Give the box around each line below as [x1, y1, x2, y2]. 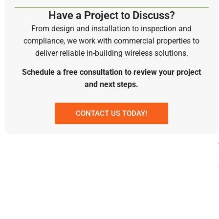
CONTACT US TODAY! [76, 109, 148, 118]
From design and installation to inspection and [31, 24, 192, 33]
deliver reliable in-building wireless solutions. [35, 48, 188, 58]
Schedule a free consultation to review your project [22, 67, 201, 77]
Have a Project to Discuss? [48, 9, 175, 22]
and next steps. [85, 80, 139, 89]
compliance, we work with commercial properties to [23, 36, 200, 45]
